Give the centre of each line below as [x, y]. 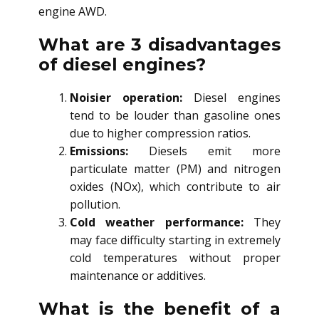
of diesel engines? [122, 64]
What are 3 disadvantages [159, 44]
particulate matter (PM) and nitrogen [175, 168]
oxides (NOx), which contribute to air [175, 186]
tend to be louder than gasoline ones [175, 115]
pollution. [95, 204]
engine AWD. [73, 11]
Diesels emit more [204, 151]
